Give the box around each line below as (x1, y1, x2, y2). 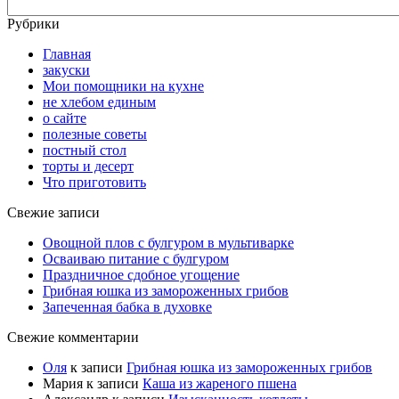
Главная (43, 45, 91, 61)
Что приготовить (43, 174, 146, 190)
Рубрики (7, 15, 60, 31)
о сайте (43, 110, 86, 126)
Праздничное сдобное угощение (43, 266, 240, 282)
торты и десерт (43, 158, 134, 174)
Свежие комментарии (7, 329, 139, 345)
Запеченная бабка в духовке (43, 298, 212, 314)
